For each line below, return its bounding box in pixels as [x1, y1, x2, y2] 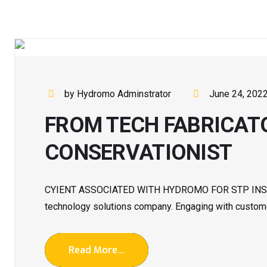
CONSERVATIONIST [45, 139, 232, 165]
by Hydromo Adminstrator [64, 88, 172, 100]
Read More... [69, 243, 125, 256]
